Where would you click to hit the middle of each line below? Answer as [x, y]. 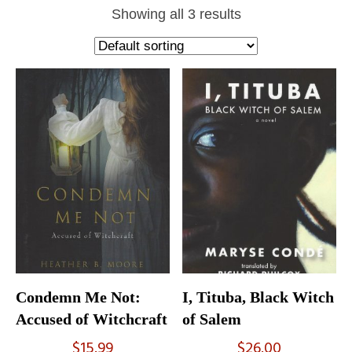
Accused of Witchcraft [92, 319]
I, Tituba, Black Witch [258, 297]
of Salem [212, 319]
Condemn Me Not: [78, 297]
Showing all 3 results [176, 14]
